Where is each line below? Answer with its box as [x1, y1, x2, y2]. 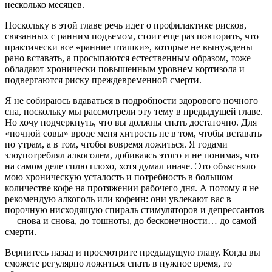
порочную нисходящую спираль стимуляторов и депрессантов [5, 205, 264, 216]
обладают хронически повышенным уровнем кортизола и [5, 64, 245, 75]
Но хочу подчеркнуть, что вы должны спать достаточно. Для [5, 117, 257, 128]
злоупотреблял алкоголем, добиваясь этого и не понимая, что [5, 150, 259, 161]
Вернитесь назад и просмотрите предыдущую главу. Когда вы [5, 247, 260, 258]
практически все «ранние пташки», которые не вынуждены [5, 42, 253, 53]
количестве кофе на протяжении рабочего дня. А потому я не [5, 183, 259, 194]
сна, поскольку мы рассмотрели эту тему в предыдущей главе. [5, 106, 263, 117]
